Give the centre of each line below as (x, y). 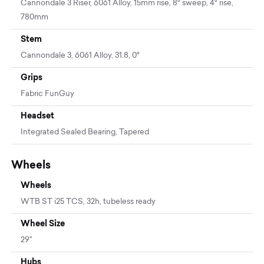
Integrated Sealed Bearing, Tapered (85, 133)
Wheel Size (43, 224)
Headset (38, 116)
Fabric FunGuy (48, 94)
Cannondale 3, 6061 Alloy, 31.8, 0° (80, 56)
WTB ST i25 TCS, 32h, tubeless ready (88, 202)
